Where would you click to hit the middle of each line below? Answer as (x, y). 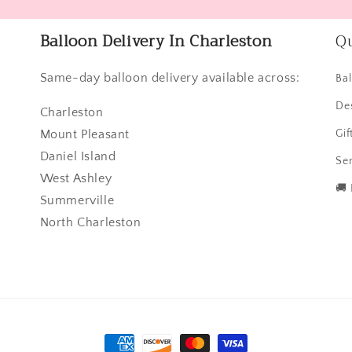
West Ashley (76, 178)
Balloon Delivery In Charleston (156, 41)
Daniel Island (78, 156)
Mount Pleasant (85, 134)
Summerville (77, 200)
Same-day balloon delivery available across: (170, 77)
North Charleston (90, 222)
